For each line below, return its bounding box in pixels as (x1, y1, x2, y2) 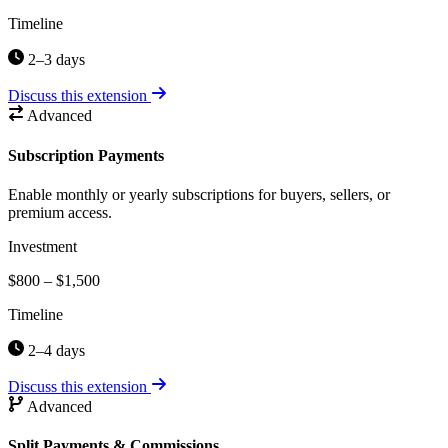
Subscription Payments (8, 146, 164, 164)
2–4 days (24, 341, 85, 359)
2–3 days (24, 51, 85, 69)
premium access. (8, 203, 112, 221)
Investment (8, 237, 77, 255)
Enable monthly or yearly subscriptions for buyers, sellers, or (8, 185, 390, 203)
